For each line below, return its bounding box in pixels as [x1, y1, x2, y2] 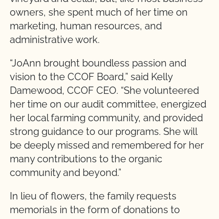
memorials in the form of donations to [10, 203, 180, 216]
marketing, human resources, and [10, 20, 162, 32]
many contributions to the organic [10, 153, 162, 165]
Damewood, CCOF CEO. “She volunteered [10, 84, 199, 96]
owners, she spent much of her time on [10, 6, 188, 18]
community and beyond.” [10, 166, 121, 178]
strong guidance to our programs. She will [10, 125, 197, 137]
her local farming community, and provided [10, 111, 203, 124]
